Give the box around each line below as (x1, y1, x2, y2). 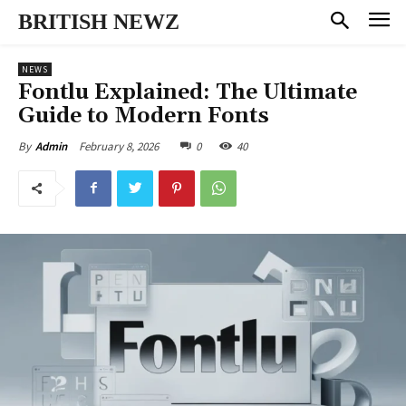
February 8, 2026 (79, 138, 159, 154)
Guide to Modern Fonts (18, 101, 269, 130)
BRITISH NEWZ (18, 10, 179, 34)
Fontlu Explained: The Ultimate (18, 78, 357, 106)
